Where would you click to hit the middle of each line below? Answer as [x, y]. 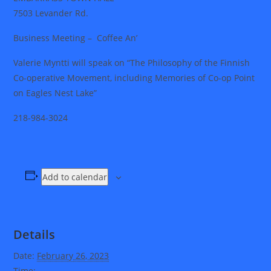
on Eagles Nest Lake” [55, 93]
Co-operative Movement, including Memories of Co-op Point [134, 78]
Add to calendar [75, 177]
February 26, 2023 [73, 256]
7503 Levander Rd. [51, 13]
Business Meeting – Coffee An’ [76, 38]
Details [34, 234]
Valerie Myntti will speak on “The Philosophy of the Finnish [132, 63]
